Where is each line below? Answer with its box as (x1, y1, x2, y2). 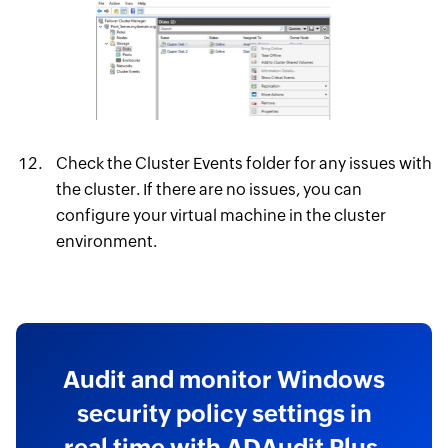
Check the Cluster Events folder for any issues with (55, 153, 432, 173)
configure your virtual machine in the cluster (55, 205, 386, 225)
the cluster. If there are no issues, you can (55, 179, 362, 199)
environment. (55, 231, 157, 251)
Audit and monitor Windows (63, 365, 385, 393)
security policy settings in (76, 399, 372, 427)
